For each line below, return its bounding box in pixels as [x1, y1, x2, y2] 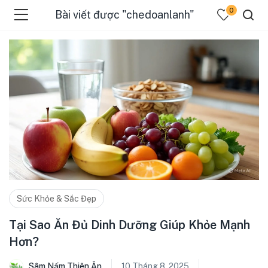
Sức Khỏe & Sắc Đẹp [17, 194, 96, 204]
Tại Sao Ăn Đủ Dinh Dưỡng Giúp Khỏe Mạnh [9, 218, 250, 233]
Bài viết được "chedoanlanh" [54, 8, 194, 21]
